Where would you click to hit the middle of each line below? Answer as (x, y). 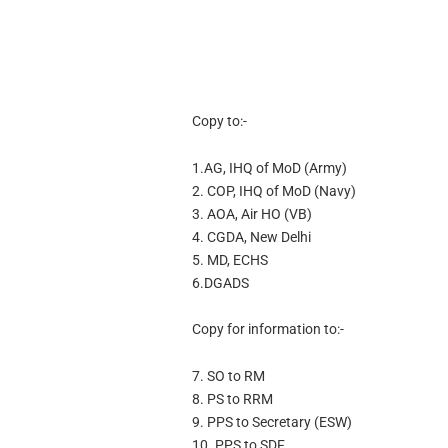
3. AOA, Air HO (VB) (251, 213)
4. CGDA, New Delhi (251, 236)
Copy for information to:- (267, 329)
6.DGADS (220, 282)
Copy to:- (219, 120)
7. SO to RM (228, 376)
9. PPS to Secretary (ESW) (271, 422)
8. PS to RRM (232, 399)
